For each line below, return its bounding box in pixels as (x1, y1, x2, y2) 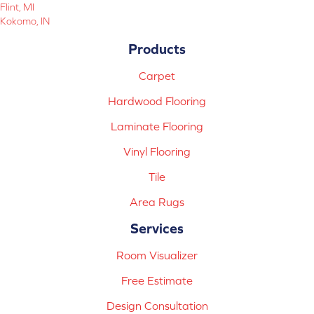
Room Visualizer (116, 249, 198, 262)
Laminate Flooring (111, 120, 203, 133)
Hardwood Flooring (108, 95, 206, 108)
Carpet (139, 69, 175, 83)
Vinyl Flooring (123, 145, 191, 158)
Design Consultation (106, 299, 208, 313)
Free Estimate (121, 274, 193, 287)
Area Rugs (130, 196, 184, 209)
